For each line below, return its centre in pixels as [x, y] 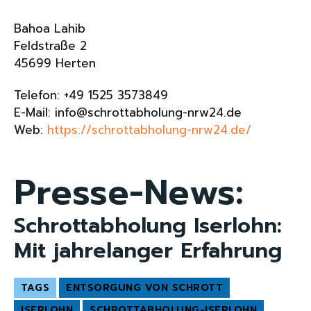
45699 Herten [55, 63]
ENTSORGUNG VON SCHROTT [144, 287]
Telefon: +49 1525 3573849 [91, 95]
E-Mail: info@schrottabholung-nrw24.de [128, 112]
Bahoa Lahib [50, 28]
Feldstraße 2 [50, 45]
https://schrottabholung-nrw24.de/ [149, 129]
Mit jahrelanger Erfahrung [148, 250]
